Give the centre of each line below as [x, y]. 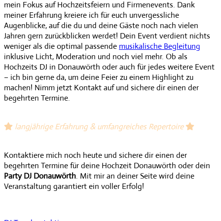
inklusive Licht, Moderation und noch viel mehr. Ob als [96, 56]
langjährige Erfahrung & [54, 126]
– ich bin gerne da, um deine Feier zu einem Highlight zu [99, 77]
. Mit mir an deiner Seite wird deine [135, 176]
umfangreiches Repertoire [141, 126]
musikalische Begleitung [160, 46]
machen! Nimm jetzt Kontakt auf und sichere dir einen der [101, 87]
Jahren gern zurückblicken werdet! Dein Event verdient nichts [107, 36]
